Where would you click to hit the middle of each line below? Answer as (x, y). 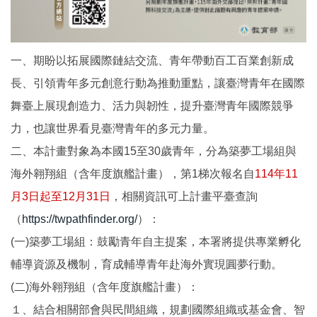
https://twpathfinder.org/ (80, 219)
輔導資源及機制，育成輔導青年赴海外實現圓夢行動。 (146, 264)
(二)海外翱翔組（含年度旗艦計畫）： (105, 287)
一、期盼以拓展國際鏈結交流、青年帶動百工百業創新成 (152, 60)
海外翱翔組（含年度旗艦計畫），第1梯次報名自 (133, 173)
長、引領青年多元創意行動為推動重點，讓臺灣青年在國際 (158, 83)
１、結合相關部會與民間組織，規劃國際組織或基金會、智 (158, 309)
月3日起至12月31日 (60, 196)
